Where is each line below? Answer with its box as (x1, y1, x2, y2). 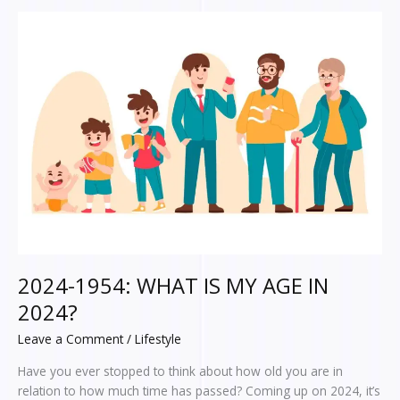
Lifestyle (135, 329, 181, 347)
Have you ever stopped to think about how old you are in (18, 362, 343, 380)
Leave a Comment (18, 329, 123, 347)
